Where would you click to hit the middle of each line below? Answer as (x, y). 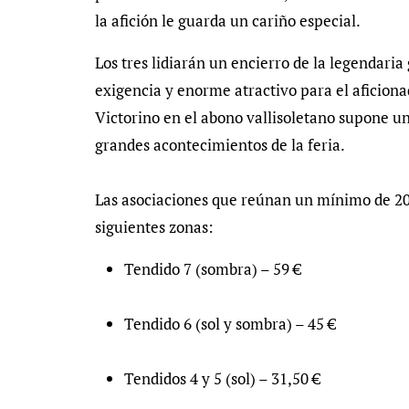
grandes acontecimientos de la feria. (220, 145)
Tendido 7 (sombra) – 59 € (213, 269)
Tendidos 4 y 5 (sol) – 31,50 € (222, 378)
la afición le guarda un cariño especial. (228, 21)
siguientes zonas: (154, 227)
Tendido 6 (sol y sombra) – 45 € (230, 324)
